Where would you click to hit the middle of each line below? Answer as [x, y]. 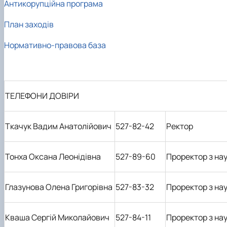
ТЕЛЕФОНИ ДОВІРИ [42, 96]
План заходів [29, 24]
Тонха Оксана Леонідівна [53, 156]
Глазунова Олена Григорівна [59, 187]
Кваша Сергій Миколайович [57, 217]
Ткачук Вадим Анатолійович [58, 126]
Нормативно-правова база [55, 45]
